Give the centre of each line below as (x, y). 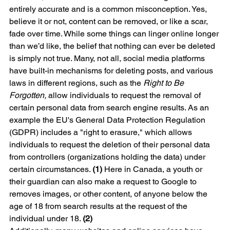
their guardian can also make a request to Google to (104, 181)
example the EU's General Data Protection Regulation (108, 120)
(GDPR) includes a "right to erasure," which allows (102, 132)
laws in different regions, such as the (76, 83)
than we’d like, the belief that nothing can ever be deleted (113, 46)
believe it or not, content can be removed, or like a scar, (110, 21)
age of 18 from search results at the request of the (99, 206)
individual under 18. (46, 218)
